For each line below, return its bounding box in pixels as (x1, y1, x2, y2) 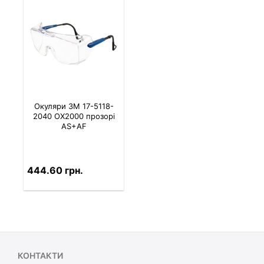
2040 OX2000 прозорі (32, 111, 115, 121)
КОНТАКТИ (18, 250, 63, 260)
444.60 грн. (27, 164, 83, 177)
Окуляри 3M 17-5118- (34, 101, 114, 111)
